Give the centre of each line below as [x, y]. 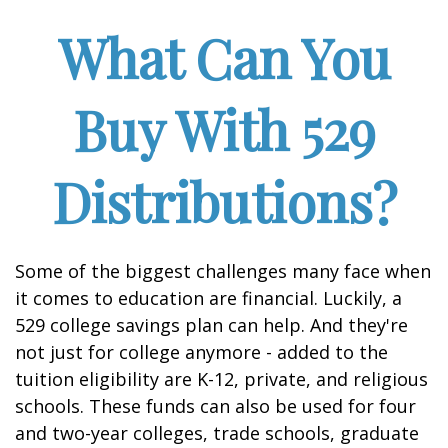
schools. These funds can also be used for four [215, 406]
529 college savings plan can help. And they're [211, 325]
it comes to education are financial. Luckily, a [208, 298]
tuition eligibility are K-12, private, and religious [221, 379]
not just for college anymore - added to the [201, 352]
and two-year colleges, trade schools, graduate [217, 433]
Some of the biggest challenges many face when [223, 271]
